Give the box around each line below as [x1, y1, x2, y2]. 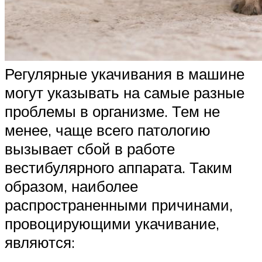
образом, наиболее [5, 177, 138, 196]
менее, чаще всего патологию [5, 120, 211, 140]
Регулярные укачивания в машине [5, 64, 244, 84]
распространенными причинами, [5, 195, 233, 215]
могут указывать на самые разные [5, 83, 244, 102]
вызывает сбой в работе [5, 139, 175, 158]
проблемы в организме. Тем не [5, 102, 220, 121]
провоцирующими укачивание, [5, 214, 219, 233]
